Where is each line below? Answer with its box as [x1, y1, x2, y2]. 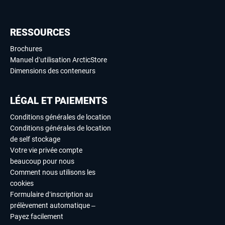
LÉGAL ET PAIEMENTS [10, 94, 107, 106]
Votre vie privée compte [10, 146, 82, 154]
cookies [10, 179, 34, 187]
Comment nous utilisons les [10, 168, 95, 176]
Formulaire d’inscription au [10, 190, 93, 198]
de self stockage [10, 135, 60, 143]
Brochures [10, 44, 42, 53]
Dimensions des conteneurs [10, 66, 95, 75]
